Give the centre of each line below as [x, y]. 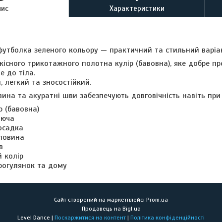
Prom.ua [157, 200]
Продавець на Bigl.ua [111, 209]
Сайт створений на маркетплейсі [100, 200]
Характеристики [137, 9]
